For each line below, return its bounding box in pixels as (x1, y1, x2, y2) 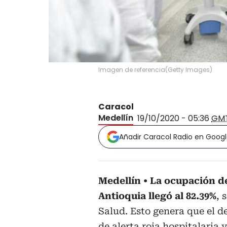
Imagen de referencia (98, 65, 165, 74)
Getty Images (168, 65, 210, 74)
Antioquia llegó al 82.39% (98, 190, 216, 201)
